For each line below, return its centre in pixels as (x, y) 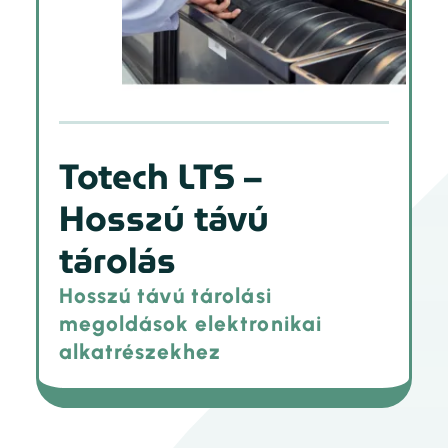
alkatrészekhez (140, 351)
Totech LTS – (160, 176)
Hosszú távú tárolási (165, 295)
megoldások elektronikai (190, 323)
